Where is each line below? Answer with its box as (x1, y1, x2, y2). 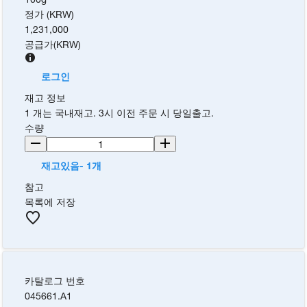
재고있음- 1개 (41, 159, 102, 171)
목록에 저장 (25, 195, 76, 208)
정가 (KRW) (25, 8, 75, 20)
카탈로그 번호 (25, 274, 86, 286)
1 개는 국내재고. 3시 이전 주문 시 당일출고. (25, 106, 214, 119)
